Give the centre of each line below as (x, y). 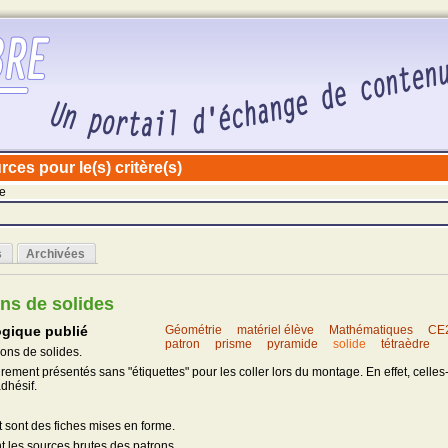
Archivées (55, 254)
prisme (234, 344)
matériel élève (276, 330)
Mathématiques (371, 330)
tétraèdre (406, 344)
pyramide (293, 344)
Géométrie (194, 330)
